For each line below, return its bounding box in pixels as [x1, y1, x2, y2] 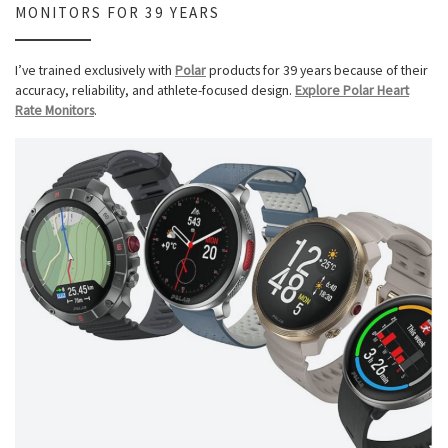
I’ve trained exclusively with [15, 61, 175, 80]
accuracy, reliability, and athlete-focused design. [15, 81, 295, 100]
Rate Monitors [15, 101, 94, 120]
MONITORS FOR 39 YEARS [15, 3, 220, 23]
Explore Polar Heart [295, 81, 409, 100]
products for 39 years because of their [206, 61, 428, 80]
